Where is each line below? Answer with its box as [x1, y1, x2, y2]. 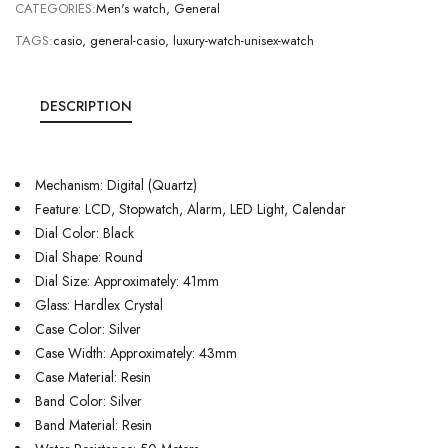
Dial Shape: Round [35, 247, 143, 267]
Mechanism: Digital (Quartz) [35, 175, 197, 195]
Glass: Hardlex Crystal [35, 295, 163, 315]
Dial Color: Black [35, 223, 134, 243]
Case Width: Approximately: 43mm [35, 343, 237, 363]
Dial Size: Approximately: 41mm [35, 271, 219, 291]
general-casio [90, 30, 165, 50]
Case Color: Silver [35, 319, 141, 339]
